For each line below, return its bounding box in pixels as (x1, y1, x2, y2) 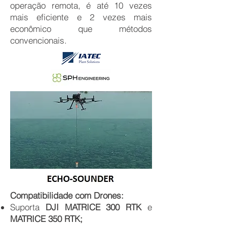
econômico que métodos (10, 23, 152, 34)
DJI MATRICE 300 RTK (45, 202, 142, 213)
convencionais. (10, 35, 67, 46)
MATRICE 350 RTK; (10, 213, 83, 224)
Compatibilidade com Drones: (10, 190, 124, 201)
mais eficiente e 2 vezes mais (10, 12, 152, 23)
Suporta (10, 202, 46, 213)
